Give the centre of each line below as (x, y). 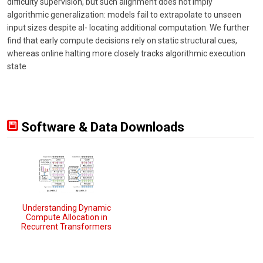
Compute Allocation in (66, 218)
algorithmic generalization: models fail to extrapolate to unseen (124, 15)
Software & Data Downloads (101, 127)
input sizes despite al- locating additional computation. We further (128, 28)
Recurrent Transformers (67, 227)
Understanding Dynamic (66, 208)
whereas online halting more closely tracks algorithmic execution (126, 54)
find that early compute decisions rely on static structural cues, (122, 41)
